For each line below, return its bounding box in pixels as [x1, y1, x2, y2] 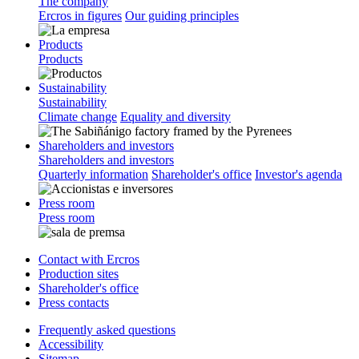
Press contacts [38, 295, 109, 309]
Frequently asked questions [38, 322, 175, 337]
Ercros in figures [38, 8, 122, 22]
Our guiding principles [125, 8, 239, 22]
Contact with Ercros [38, 252, 139, 266]
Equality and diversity [120, 109, 231, 123]
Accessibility [38, 337, 103, 351]
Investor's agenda [255, 167, 342, 181]
